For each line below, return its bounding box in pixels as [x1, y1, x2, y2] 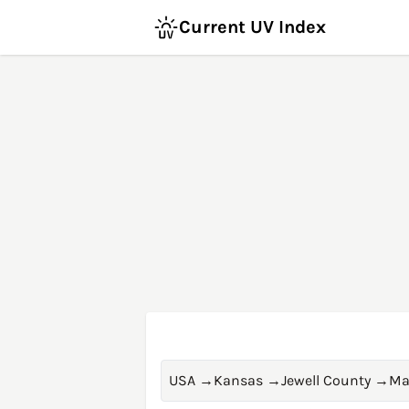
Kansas [214, 372, 263, 389]
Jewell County [281, 372, 371, 389]
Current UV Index [179, 16, 326, 37]
